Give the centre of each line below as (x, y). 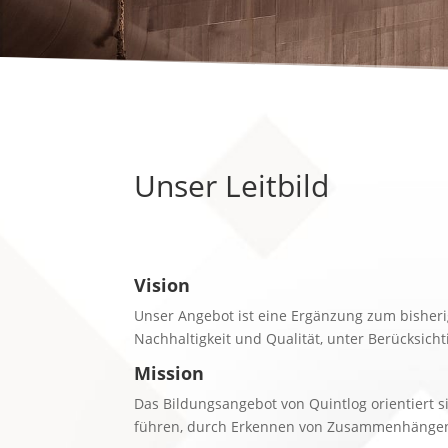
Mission (169, 372)
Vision (162, 284)
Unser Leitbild (232, 185)
